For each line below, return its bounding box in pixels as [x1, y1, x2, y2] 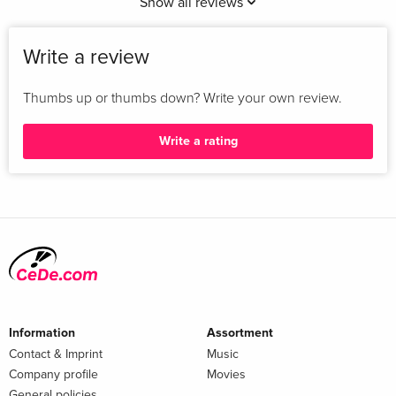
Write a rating [158, 133, 238, 149]
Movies [207, 366, 246, 382]
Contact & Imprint [9, 346, 103, 362]
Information [9, 324, 75, 340]
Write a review [23, 44, 149, 70]
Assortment [207, 324, 273, 340]
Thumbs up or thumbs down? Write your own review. [23, 90, 342, 105]
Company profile [9, 366, 98, 382]
